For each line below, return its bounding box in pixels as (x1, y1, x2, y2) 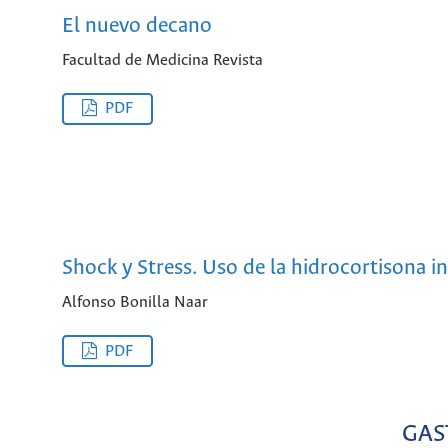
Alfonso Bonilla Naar (62, 294, 208, 312)
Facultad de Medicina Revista (62, 52, 263, 70)
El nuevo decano (62, 14, 212, 38)
